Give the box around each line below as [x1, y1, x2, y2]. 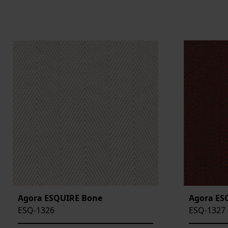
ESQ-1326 [18, 205, 54, 216]
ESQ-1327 [189, 205, 225, 216]
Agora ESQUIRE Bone [18, 192, 102, 204]
